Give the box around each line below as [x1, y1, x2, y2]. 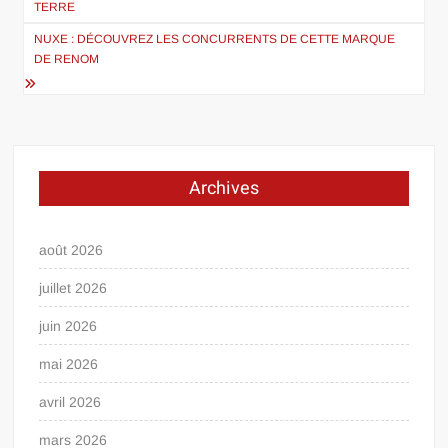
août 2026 [39, 241, 104, 258]
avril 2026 [39, 393, 102, 410]
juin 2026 [39, 317, 98, 334]
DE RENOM [34, 51, 100, 66]
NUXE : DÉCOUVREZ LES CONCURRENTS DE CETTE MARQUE [34, 31, 396, 46]
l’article [12, 9, 110, 54]
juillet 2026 [39, 279, 108, 296]
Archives [188, 174, 259, 202]
